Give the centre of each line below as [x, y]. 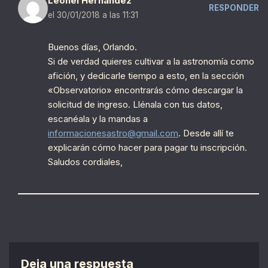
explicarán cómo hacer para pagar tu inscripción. [147, 148]
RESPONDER [234, 7]
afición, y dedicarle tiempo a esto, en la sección [146, 76]
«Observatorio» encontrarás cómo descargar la [145, 90]
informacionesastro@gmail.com [113, 133]
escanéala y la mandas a [98, 119]
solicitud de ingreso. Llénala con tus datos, [135, 105]
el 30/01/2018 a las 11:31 [93, 15]
